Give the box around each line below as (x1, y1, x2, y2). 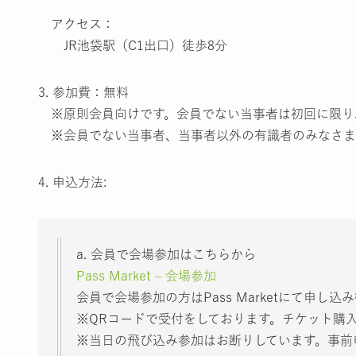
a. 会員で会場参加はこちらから (76, 247, 256, 261)
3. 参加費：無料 (38, 85, 129, 99)
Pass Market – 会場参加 (76, 269, 216, 282)
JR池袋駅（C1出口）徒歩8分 (38, 38, 227, 52)
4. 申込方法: (38, 175, 107, 188)
